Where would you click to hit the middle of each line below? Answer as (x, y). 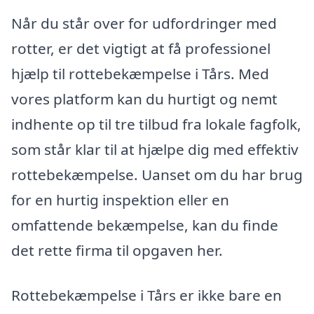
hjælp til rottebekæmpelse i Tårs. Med (140, 74)
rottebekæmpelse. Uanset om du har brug (157, 175)
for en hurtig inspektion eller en (120, 200)
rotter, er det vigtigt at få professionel (141, 49)
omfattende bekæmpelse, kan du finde (145, 225)
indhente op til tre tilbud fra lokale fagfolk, (156, 124)
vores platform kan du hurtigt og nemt (144, 99)
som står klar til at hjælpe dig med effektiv (155, 150)
